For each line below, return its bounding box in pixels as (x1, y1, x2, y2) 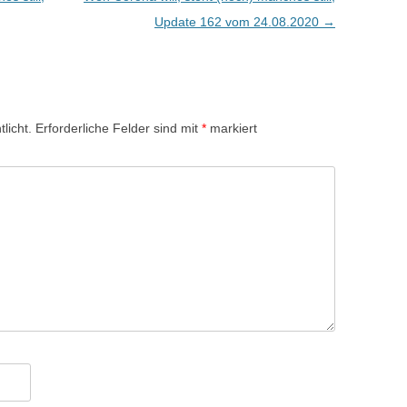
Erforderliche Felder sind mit (35, 121, 202, 135)
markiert (206, 121, 257, 135)
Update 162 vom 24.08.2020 (154, 15, 323, 29)
